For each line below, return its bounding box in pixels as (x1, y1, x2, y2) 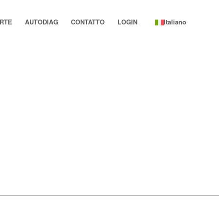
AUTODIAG (25, 17, 59, 26)
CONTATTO (71, 17, 105, 26)
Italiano (164, 17, 187, 26)
